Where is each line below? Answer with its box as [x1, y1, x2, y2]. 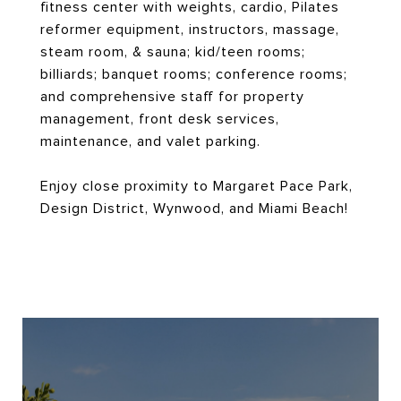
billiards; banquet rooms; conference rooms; [40, 66, 347, 82]
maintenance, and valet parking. [40, 133, 260, 149]
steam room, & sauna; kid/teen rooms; [40, 44, 305, 60]
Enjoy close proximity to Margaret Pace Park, [40, 178, 353, 194]
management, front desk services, [40, 111, 279, 127]
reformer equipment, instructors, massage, [40, 21, 339, 38]
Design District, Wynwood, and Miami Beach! [40, 200, 348, 217]
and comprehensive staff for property [40, 89, 304, 105]
